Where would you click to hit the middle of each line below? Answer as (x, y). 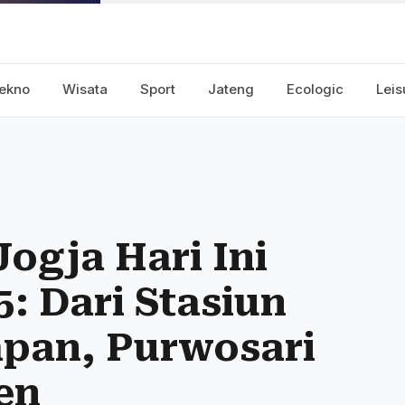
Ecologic (315, 89)
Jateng (231, 89)
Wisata (85, 89)
